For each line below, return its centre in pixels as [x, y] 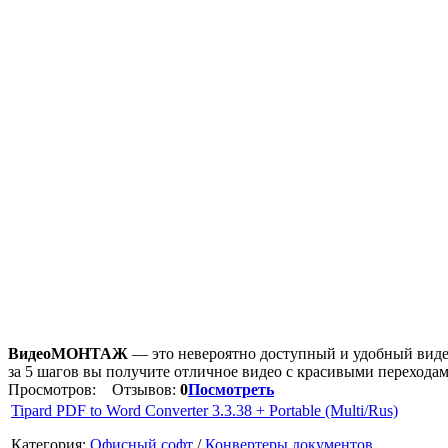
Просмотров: [54, 389]
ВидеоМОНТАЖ [68, 353]
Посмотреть [231, 389]
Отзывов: [140, 389]
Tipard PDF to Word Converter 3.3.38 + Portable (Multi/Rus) [204, 410]
